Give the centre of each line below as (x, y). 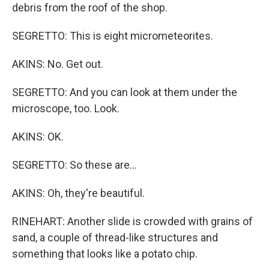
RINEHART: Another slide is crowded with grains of (132, 221)
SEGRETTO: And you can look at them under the (125, 92)
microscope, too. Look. (66, 108)
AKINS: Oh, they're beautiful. (78, 193)
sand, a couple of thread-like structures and (115, 237)
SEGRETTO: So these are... (74, 165)
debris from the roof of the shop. (90, 8)
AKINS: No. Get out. (58, 64)
